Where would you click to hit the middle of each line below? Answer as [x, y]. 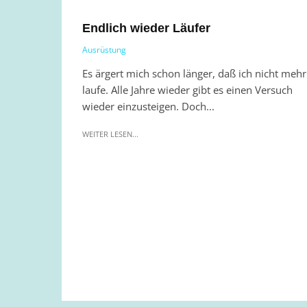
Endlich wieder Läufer [146, 28]
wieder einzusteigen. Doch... [148, 106]
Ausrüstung [104, 49]
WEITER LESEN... [110, 134]
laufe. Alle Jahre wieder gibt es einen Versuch [187, 89]
